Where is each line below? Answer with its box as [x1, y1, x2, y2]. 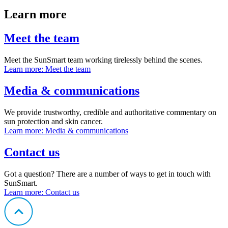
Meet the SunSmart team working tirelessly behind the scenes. [4, 55, 203, 65]
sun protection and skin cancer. [4, 117, 103, 126]
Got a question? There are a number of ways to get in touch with [4, 169, 211, 178]
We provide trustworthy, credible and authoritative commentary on [4, 108, 216, 117]
